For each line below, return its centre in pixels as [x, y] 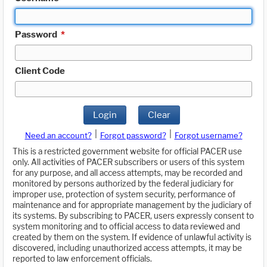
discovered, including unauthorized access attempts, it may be [127, 248]
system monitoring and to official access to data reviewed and [126, 227]
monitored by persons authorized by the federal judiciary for [123, 184]
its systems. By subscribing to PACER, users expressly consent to [133, 216]
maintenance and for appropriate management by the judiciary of [132, 205]
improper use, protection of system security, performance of [124, 195]
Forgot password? [133, 136]
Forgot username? [208, 136]
